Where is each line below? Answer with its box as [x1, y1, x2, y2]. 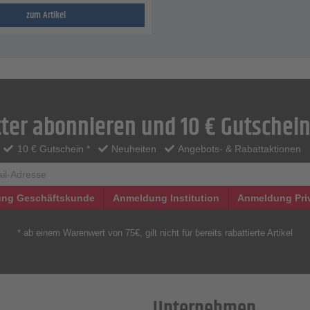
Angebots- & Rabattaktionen [175, 143, 301, 154]
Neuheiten [109, 143, 157, 154]
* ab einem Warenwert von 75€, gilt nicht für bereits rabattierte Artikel [17, 227, 293, 238]
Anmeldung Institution [112, 192, 219, 203]
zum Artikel [26, 7, 66, 23]
